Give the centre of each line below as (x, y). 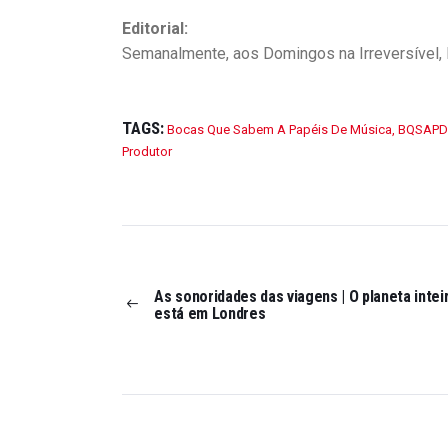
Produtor (147, 151)
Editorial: (155, 28)
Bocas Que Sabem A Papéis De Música (279, 129)
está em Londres (210, 314)
